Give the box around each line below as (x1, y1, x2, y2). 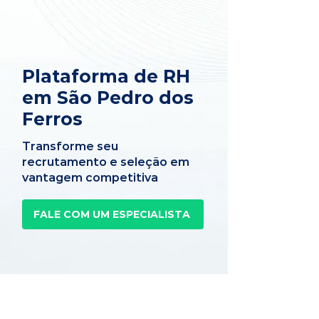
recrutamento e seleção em (22, 155, 189, 169)
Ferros (22, 108, 83, 130)
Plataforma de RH (22, 66, 190, 87)
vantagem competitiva (22, 171, 158, 184)
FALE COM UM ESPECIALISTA (33, 208, 190, 221)
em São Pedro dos (22, 87, 194, 108)
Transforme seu (22, 140, 118, 153)
